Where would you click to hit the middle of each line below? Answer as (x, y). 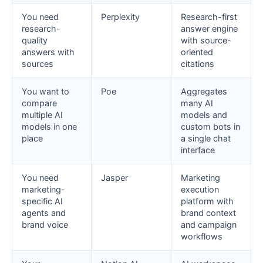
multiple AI (42, 115)
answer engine (209, 29)
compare (39, 103)
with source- (206, 41)
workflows (202, 237)
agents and (44, 213)
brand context (208, 213)
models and (204, 115)
